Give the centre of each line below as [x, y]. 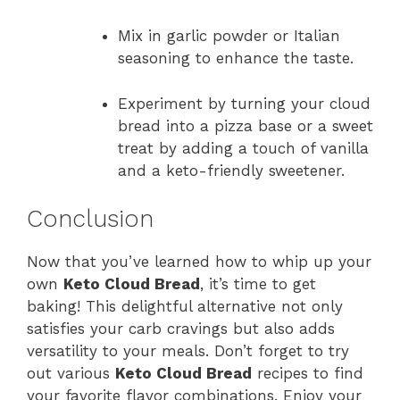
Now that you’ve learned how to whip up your [199, 262]
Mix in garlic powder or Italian [229, 36]
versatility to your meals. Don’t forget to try [188, 351]
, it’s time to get [258, 284]
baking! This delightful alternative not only [185, 307]
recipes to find [308, 374]
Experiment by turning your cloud [244, 103]
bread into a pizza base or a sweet [246, 125]
